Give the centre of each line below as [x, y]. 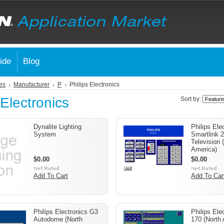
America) [204, 149]
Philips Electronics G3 [66, 212]
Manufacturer [31, 84]
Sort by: [191, 99]
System [45, 134]
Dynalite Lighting [57, 127]
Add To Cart [51, 176]
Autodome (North [58, 219]
